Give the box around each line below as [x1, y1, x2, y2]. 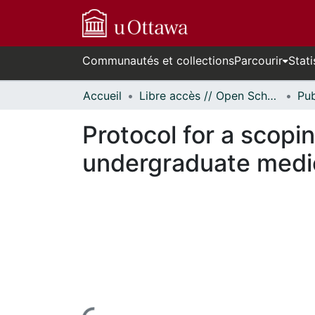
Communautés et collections [82, 53, 234, 67]
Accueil [83, 89, 122, 103]
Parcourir [234, 53, 283, 67]
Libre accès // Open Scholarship [267, 89, 276, 103]
